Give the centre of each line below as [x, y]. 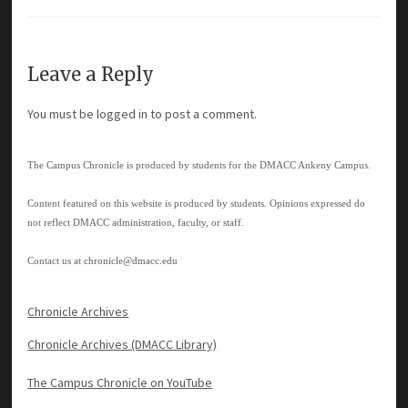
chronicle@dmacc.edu [131, 260]
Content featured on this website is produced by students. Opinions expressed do [197, 203]
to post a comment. [203, 113]
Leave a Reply [91, 74]
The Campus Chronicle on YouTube [120, 382]
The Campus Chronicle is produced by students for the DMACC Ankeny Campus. [199, 164]
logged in [122, 113]
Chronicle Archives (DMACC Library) [122, 344]
